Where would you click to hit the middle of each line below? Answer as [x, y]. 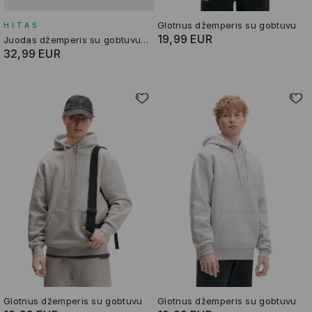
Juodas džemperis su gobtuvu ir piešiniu [145, 40]
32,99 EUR [32, 54]
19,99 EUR [185, 39]
